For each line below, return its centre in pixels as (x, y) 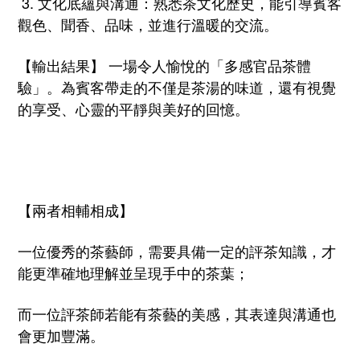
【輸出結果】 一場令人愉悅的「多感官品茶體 (164, 65)
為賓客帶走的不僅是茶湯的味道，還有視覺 (198, 86)
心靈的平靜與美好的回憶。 (162, 108)
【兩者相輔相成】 (76, 209)
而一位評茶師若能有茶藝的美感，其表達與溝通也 (177, 313)
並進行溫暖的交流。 (213, 24)
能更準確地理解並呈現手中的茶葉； (133, 272)
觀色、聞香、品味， (83, 24)
